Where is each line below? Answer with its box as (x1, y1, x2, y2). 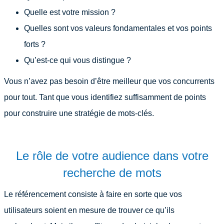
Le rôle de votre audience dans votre (15, 149, 208, 162)
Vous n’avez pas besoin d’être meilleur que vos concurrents (4, 77, 214, 85)
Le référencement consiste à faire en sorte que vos (4, 190, 182, 198)
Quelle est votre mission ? (24, 8, 115, 16)
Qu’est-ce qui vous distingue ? (24, 56, 133, 64)
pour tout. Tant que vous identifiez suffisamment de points (4, 93, 206, 101)
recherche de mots (62, 166, 161, 179)
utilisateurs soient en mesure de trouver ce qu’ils (4, 206, 174, 214)
